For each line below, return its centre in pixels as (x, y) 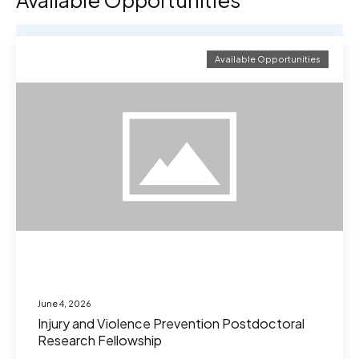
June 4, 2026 (65, 304)
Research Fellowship (100, 340)
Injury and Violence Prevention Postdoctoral (171, 323)
